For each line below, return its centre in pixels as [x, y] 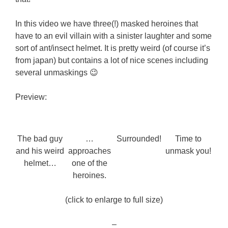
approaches [89, 151]
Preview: [31, 97]
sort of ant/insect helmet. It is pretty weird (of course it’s [113, 48]
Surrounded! [139, 138]
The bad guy [40, 138]
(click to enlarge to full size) [114, 199]
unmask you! [188, 151]
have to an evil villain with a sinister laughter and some [113, 36]
